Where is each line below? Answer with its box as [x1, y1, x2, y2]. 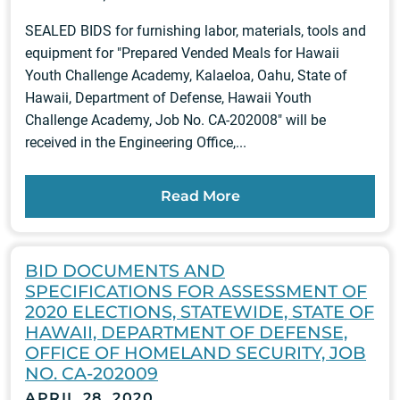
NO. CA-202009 [25, 362, 158, 385]
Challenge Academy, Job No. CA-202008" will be [25, 112, 326, 129]
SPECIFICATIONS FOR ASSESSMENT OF [25, 280, 367, 303]
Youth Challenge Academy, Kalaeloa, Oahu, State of [25, 67, 347, 85]
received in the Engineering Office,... [25, 134, 246, 152]
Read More [160, 187, 240, 205]
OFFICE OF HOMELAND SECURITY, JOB [25, 342, 366, 364]
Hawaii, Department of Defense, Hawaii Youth [25, 89, 312, 107]
